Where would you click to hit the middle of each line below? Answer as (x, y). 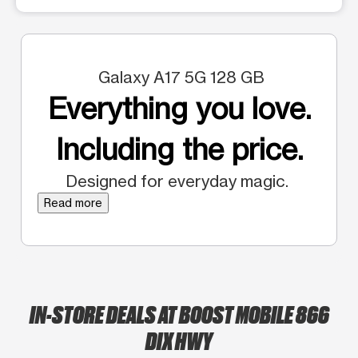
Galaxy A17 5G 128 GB (179, 77)
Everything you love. (179, 108)
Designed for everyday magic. (179, 181)
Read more (73, 202)
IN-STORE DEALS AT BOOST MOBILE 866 (179, 313)
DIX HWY (179, 339)
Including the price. (179, 149)
